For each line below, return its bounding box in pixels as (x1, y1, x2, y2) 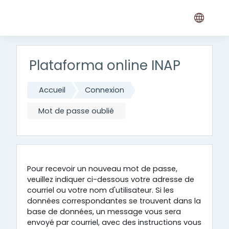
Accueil (39, 84, 66, 95)
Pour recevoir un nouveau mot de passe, (27, 164, 177, 174)
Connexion (85, 84, 125, 95)
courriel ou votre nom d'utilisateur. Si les (27, 185, 174, 196)
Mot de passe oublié (38, 105, 114, 116)
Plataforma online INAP (29, 56, 180, 75)
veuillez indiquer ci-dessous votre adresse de (27, 174, 194, 185)
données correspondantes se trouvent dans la (27, 196, 201, 207)
